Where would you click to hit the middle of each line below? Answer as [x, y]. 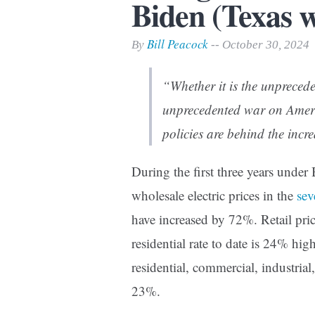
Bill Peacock [178, 44]
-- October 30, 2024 [259, 45]
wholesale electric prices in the [214, 195]
